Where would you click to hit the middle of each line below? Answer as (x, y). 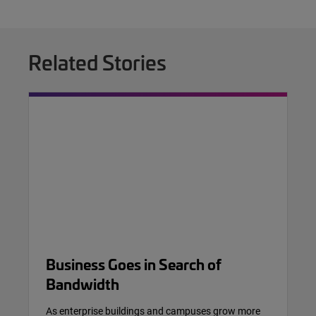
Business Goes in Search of (134, 263)
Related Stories (97, 62)
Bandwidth (83, 283)
